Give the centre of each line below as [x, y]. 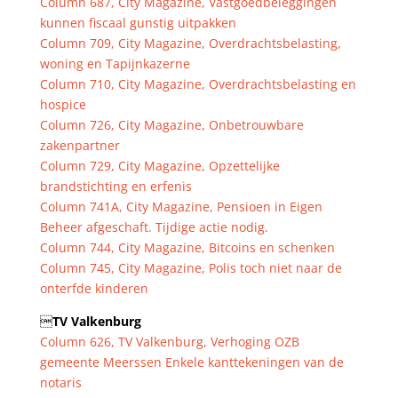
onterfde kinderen [94, 288]
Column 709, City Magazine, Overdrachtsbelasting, [190, 43]
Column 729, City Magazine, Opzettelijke [159, 166]
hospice [63, 104]
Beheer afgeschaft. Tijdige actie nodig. [154, 227]
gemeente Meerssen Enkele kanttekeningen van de [191, 362]
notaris [60, 382]
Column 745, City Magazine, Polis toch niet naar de [191, 268]
